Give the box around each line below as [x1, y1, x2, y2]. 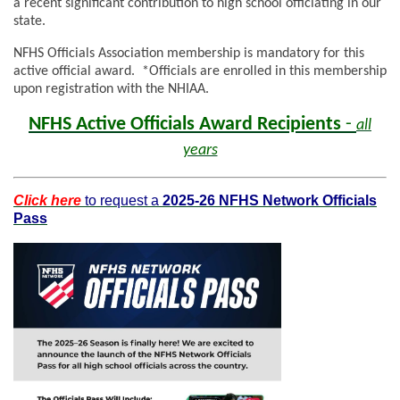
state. [13, 14, 46, 29]
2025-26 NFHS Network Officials [162, 193, 377, 209]
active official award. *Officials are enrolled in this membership [13, 64, 387, 79]
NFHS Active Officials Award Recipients [29, 114, 341, 136]
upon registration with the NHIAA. [13, 82, 209, 97]
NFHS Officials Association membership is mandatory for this [13, 46, 364, 62]
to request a [85, 193, 162, 209]
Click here [13, 193, 81, 209]
